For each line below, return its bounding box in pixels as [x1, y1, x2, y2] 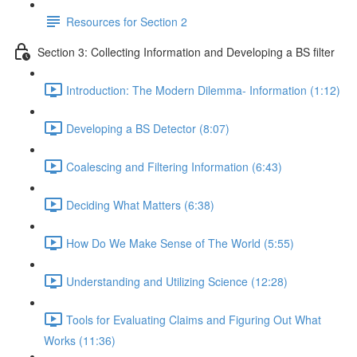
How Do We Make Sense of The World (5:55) [66, 234, 294, 251]
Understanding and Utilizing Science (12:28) [66, 273, 288, 289]
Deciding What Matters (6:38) [66, 196, 214, 213]
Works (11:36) [44, 332, 116, 348]
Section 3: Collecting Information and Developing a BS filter [37, 43, 335, 60]
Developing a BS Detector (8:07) [66, 120, 229, 136]
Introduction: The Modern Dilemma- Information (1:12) [66, 81, 340, 98]
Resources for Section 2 [66, 13, 187, 29]
